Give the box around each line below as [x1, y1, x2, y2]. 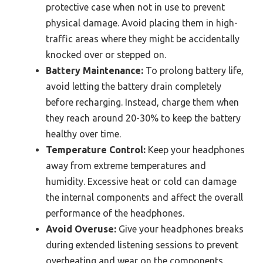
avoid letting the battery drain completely [46, 80, 221, 92]
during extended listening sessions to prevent [46, 239, 238, 250]
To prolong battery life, [143, 65, 244, 76]
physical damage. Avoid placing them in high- [46, 17, 238, 28]
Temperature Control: [46, 144, 146, 155]
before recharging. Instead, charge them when [46, 96, 239, 107]
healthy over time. [46, 128, 121, 139]
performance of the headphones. [46, 207, 184, 218]
